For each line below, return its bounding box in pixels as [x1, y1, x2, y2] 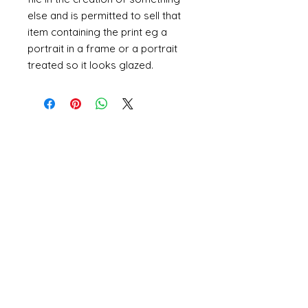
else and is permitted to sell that [27, 9, 181, 22]
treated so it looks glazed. [27, 58, 153, 71]
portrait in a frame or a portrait [27, 42, 177, 55]
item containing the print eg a [27, 25, 167, 38]
